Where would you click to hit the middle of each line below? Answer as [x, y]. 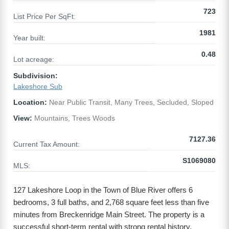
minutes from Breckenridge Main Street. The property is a [109, 215]
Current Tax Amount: [47, 144]
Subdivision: [36, 76]
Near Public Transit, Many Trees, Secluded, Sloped [130, 102]
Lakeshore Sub [38, 87]
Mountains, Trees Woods [74, 118]
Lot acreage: [34, 60]
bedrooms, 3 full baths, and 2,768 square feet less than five [111, 202]
